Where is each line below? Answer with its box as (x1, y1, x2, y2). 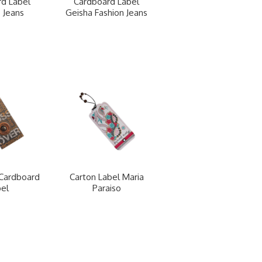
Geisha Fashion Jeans (65, 7, 147, 19)
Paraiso (92, 182, 121, 194)
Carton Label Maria (69, 171, 144, 183)
